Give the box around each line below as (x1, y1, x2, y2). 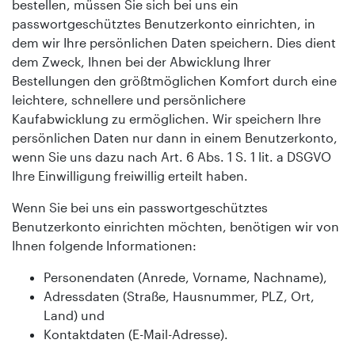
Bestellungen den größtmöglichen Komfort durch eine (12, 72, 337, 88)
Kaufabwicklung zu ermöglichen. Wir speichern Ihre (12, 110, 321, 126)
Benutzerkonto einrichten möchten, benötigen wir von (12, 218, 339, 234)
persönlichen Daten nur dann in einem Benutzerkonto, (12, 129, 338, 145)
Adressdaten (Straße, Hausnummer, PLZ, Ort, (44, 288, 315, 303)
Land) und (44, 307, 105, 323)
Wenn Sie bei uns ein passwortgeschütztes (12, 199, 268, 215)
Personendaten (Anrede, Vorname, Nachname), (44, 269, 327, 284)
